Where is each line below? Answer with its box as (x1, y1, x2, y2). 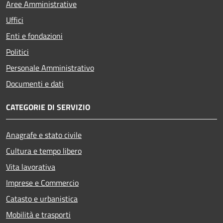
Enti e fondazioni (6, 29, 63, 42)
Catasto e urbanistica (6, 192, 78, 205)
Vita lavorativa (6, 160, 55, 173)
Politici (6, 45, 29, 58)
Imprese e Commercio (6, 176, 79, 189)
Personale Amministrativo (6, 61, 94, 74)
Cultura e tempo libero (6, 144, 82, 157)
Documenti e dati (6, 77, 64, 90)
